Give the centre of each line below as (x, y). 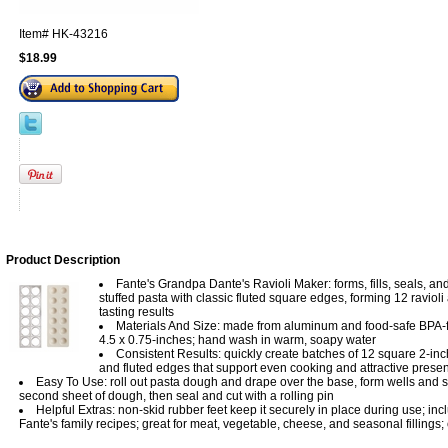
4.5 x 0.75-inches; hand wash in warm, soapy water (237, 339)
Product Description (63, 259)
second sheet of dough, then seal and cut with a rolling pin (176, 395)
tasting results (136, 311)
